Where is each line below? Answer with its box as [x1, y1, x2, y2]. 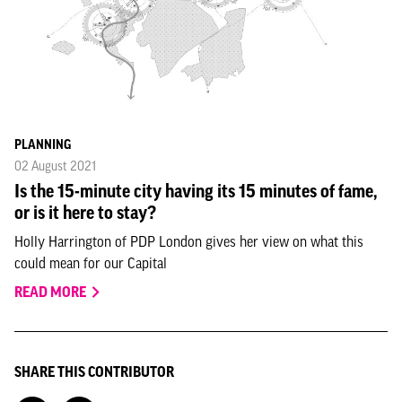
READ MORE [14, 284, 89, 300]
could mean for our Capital [14, 255, 167, 271]
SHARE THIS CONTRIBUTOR [14, 363, 174, 380]
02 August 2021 [14, 159, 96, 173]
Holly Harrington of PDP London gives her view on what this [14, 233, 363, 249]
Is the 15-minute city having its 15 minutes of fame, [14, 181, 377, 201]
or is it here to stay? [14, 203, 156, 223]
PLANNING [14, 137, 71, 152]
